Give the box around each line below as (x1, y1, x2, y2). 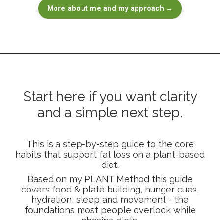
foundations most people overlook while (24, 204, 196, 215)
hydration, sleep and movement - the (31, 194, 189, 205)
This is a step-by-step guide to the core (26, 138, 194, 149)
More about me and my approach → (47, 4, 173, 13)
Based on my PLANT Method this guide (27, 173, 192, 184)
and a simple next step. (37, 104, 183, 121)
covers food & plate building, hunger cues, (21, 184, 199, 194)
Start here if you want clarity (23, 88, 197, 105)
